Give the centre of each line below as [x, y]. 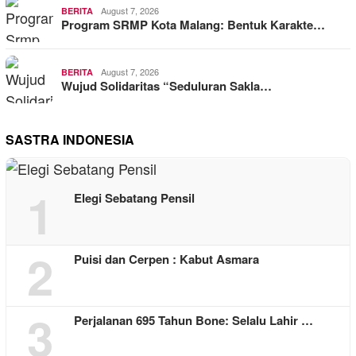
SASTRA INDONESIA [70, 140]
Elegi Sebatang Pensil [134, 198]
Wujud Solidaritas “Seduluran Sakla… [166, 86]
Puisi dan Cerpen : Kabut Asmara [166, 259]
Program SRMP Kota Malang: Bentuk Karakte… [193, 25]
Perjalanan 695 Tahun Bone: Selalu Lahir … [193, 321]
